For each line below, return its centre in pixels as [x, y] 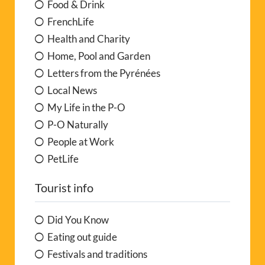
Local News [72, 90]
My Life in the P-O [86, 107]
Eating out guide [82, 237]
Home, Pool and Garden [99, 56]
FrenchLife [71, 21]
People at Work [81, 141]
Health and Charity [89, 38]
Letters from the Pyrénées [104, 73]
